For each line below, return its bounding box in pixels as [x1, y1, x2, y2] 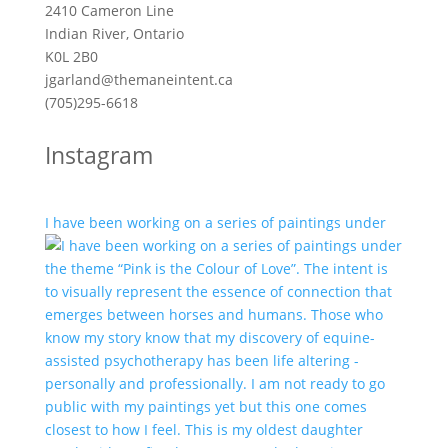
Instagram [44, 139, 153, 171]
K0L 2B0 [44, 47, 98, 66]
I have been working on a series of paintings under [44, 213, 386, 232]
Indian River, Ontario [44, 24, 184, 43]
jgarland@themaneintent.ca [44, 70, 233, 89]
